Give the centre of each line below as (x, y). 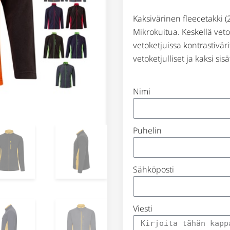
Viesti (143, 209)
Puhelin (147, 131)
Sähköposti (154, 170)
